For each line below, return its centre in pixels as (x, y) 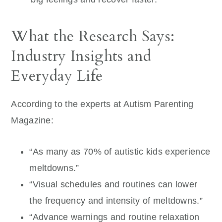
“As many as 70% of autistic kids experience (120, 152)
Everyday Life (57, 76)
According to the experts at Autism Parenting (102, 104)
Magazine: (32, 121)
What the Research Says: (93, 36)
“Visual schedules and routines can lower (113, 185)
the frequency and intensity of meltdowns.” (116, 201)
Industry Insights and (81, 56)
